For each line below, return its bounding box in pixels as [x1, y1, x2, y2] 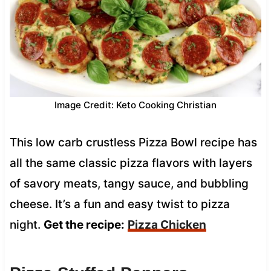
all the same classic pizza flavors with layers [9, 155, 252, 170]
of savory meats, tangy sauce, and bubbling [9, 176, 249, 191]
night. [9, 217, 44, 232]
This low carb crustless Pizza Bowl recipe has [9, 135, 257, 149]
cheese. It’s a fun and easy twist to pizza [9, 197, 230, 211]
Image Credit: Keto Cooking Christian [54, 99, 217, 111]
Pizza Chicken [127, 217, 206, 232]
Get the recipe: [43, 217, 125, 232]
